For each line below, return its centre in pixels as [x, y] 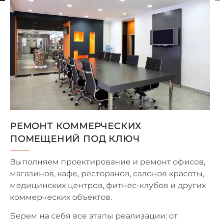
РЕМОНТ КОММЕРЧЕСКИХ [76, 126]
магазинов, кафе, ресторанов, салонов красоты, [107, 173]
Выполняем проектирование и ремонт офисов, [108, 162]
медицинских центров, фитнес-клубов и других [108, 185]
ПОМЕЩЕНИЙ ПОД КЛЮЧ [75, 139]
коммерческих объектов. [61, 197]
